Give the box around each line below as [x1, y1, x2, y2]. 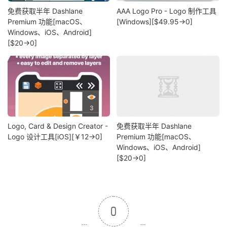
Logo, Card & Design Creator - [8, 121, 108, 130]
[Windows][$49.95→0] [117, 17, 193, 26]
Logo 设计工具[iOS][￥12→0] [8, 132, 102, 141]
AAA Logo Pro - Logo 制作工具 [117, 7, 217, 16]
